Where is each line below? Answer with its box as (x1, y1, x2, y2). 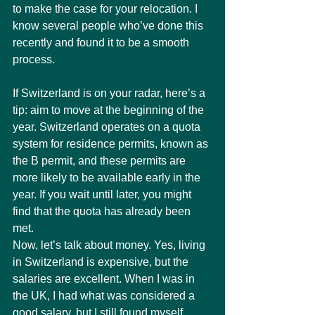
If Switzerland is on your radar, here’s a (13, 87, 208, 99)
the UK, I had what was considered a (13, 290, 198, 302)
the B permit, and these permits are (13, 155, 188, 167)
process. (13, 53, 55, 65)
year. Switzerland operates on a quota (13, 121, 203, 133)
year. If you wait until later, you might (13, 188, 194, 200)
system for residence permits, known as (13, 138, 211, 150)
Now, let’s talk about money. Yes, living (13, 239, 208, 251)
